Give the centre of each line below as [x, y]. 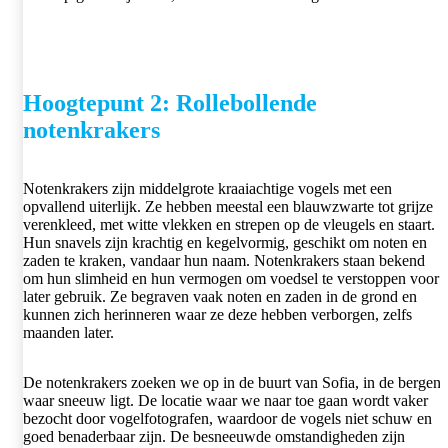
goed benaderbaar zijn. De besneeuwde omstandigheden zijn [214, 437]
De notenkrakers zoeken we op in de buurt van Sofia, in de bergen [232, 383]
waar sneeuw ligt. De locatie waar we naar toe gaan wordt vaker [225, 401]
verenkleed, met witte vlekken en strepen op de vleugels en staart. [229, 225]
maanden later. [68, 333]
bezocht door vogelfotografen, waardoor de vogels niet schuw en [227, 419]
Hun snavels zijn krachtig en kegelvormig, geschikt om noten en [225, 243]
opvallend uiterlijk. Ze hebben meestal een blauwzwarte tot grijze [228, 207]
